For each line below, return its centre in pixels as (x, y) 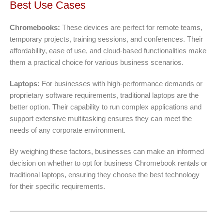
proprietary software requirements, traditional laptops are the (104, 95)
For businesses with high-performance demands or (121, 83)
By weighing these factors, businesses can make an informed (107, 151)
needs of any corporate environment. (68, 130)
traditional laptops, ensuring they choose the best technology (105, 174)
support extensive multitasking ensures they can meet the (101, 118)
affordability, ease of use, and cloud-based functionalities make (108, 50)
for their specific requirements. (57, 186)
